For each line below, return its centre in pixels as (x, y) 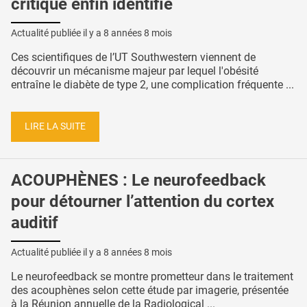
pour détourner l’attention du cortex (143, 201)
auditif (35, 222)
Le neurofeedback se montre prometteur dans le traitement (152, 276)
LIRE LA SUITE (55, 126)
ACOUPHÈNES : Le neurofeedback (138, 180)
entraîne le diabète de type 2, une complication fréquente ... (152, 85)
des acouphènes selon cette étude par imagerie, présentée (150, 290)
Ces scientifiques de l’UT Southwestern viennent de (133, 58)
